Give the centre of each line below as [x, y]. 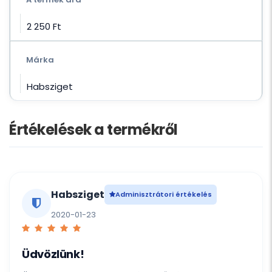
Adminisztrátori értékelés [164, 195]
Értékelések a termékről [93, 130]
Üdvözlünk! [53, 254]
